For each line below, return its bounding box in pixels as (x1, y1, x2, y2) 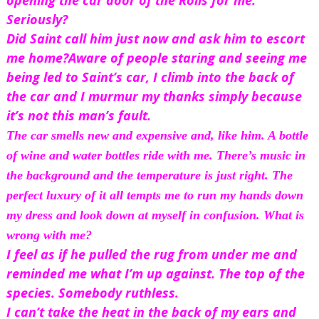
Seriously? (6, 11, 68, 28)
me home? (6, 49, 68, 67)
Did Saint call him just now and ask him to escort (6, 30, 305, 48)
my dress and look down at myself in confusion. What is (6, 208, 304, 223)
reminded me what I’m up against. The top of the (6, 265, 305, 283)
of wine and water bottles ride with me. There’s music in (6, 148, 305, 163)
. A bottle (261, 128, 308, 143)
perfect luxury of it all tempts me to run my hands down (6, 188, 303, 203)
